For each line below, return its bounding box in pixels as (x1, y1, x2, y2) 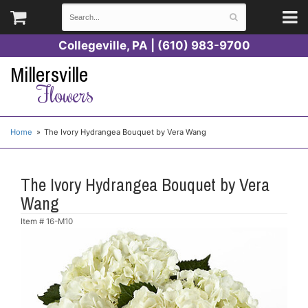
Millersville (10, 61, 88, 88)
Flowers (36, 79, 93, 108)
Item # (21, 216, 46, 226)
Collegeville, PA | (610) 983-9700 (58, 38, 250, 52)
